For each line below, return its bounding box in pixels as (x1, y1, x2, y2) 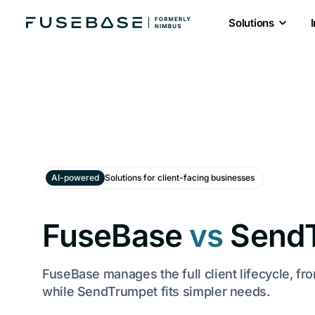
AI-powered (51, 172, 99, 184)
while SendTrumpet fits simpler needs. (42, 284, 270, 300)
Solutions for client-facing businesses (105, 172, 255, 184)
